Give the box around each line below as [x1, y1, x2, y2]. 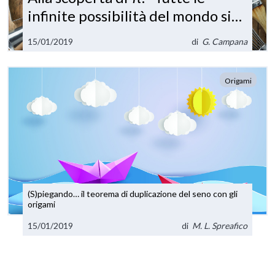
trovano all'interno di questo [28, 25, 215, 43]
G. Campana [201, 36, 247, 47]
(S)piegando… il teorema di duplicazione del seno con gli [28, 188, 238, 199]
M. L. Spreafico [192, 220, 247, 231]
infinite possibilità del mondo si [28, 7, 232, 25]
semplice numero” [28, 42, 145, 61]
